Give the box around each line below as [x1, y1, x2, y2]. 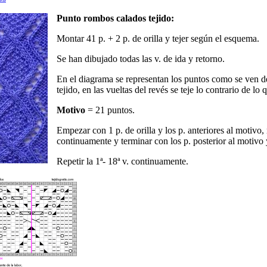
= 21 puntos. [85, 105, 135, 116]
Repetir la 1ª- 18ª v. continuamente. [57, 156, 188, 167]
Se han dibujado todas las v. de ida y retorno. [57, 54, 225, 64]
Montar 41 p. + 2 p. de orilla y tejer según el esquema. [57, 33, 259, 44]
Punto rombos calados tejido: [57, 13, 174, 24]
